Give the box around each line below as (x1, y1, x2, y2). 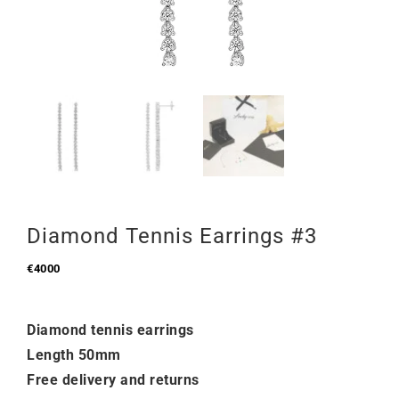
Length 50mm (27, 346, 121, 363)
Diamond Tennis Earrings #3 (27, 224, 317, 248)
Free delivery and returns (27, 371, 199, 388)
